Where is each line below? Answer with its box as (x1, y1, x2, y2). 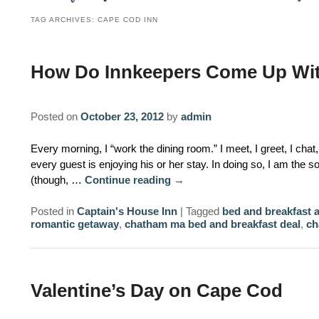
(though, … (30, 173, 85, 186)
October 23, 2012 (80, 110, 164, 123)
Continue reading (84, 173, 174, 186)
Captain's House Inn (76, 204, 177, 217)
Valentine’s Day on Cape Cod (30, 279, 283, 301)
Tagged (185, 204, 219, 217)
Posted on (30, 110, 80, 123)
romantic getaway (30, 217, 119, 230)
